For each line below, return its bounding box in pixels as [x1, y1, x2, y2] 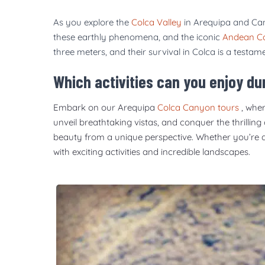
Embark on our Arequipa [53, 101, 157, 113]
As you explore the [53, 16, 131, 28]
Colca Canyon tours [157, 101, 239, 113]
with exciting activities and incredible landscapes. [53, 146, 250, 157]
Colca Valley [131, 16, 182, 28]
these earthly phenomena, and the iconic [53, 31, 222, 43]
